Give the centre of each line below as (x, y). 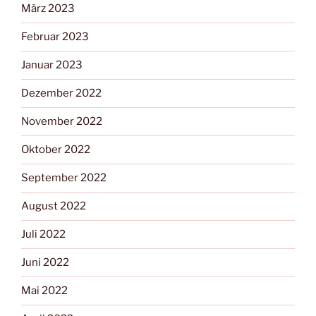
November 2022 (62, 122)
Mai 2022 (44, 291)
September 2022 (64, 178)
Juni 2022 (45, 263)
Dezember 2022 (61, 93)
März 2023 (48, 9)
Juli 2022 (43, 235)
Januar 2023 (52, 65)
